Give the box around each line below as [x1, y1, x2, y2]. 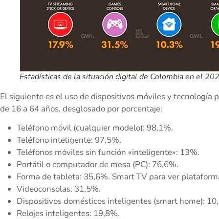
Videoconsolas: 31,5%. [17, 183, 101, 195]
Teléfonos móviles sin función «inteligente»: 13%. [17, 147, 199, 158]
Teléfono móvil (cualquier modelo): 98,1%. [17, 122, 173, 134]
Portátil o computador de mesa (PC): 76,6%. [17, 159, 178, 171]
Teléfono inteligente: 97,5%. [17, 134, 121, 146]
